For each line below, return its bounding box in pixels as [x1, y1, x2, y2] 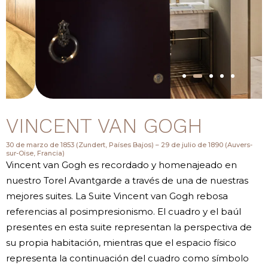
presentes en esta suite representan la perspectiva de [6, 221, 252, 233]
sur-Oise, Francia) [6, 149, 65, 158]
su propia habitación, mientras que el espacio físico [6, 237, 236, 249]
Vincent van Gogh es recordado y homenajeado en [6, 159, 237, 171]
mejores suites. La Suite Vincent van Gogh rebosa [6, 190, 228, 202]
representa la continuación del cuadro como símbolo [6, 252, 249, 264]
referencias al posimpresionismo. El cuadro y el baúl [6, 206, 241, 218]
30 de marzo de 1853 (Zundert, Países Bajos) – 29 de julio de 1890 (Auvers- [6, 141, 252, 150]
